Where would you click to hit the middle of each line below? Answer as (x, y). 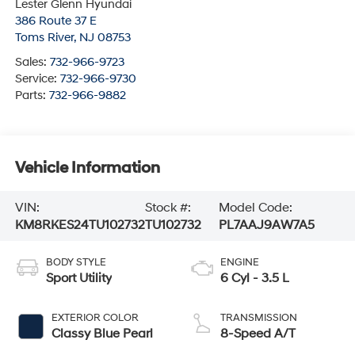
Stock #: (168, 207)
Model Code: (256, 207)
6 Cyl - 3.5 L (255, 279)
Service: (37, 79)
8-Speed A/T (258, 334)
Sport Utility (78, 279)
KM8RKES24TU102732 (80, 225)
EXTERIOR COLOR (95, 318)
